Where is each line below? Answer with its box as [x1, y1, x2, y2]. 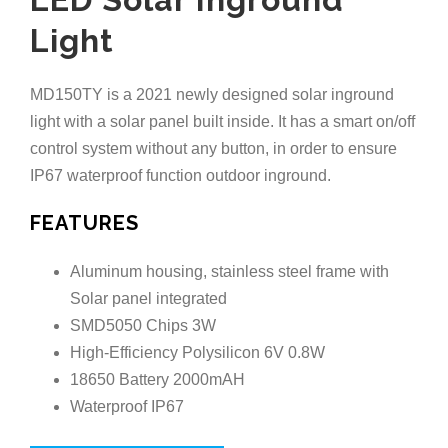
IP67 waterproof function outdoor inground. [29, 166, 331, 184]
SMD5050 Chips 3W [69, 317, 216, 335]
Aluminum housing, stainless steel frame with [69, 263, 389, 281]
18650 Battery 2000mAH [69, 371, 245, 389]
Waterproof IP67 [69, 398, 184, 416]
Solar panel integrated [69, 290, 227, 308]
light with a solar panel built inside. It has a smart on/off [29, 112, 415, 130]
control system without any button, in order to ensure [29, 139, 397, 157]
